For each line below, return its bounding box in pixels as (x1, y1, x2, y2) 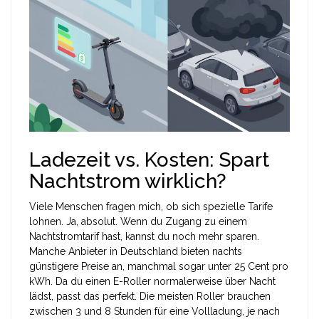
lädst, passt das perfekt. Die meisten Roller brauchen (29, 291, 271, 302)
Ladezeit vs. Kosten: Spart (29, 148, 269, 172)
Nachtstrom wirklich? (29, 169, 226, 193)
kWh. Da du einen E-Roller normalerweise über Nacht (29, 276, 276, 287)
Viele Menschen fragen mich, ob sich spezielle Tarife (29, 201, 273, 212)
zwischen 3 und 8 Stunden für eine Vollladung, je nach (29, 305, 280, 317)
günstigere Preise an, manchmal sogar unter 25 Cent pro (29, 261, 288, 272)
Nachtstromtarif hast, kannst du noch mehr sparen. (29, 231, 259, 242)
